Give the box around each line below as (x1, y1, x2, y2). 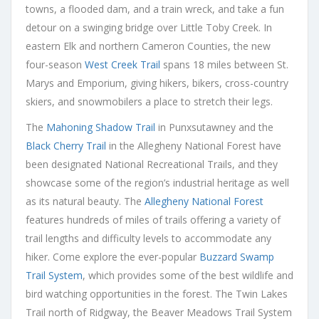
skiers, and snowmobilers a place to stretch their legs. (26, 94, 273, 108)
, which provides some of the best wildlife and (83, 268, 293, 282)
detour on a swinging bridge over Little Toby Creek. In (26, 20, 272, 34)
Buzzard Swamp (199, 249, 274, 263)
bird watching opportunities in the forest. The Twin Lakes (26, 286, 288, 300)
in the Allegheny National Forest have (106, 138, 281, 152)
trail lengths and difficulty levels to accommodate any (26, 231, 271, 245)
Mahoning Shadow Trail (46, 120, 155, 134)
